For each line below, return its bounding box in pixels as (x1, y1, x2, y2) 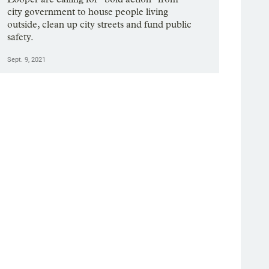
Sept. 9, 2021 (7, 56, 46, 64)
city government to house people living (7, 6, 169, 18)
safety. (7, 31, 34, 43)
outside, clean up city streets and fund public (7, 19, 192, 31)
